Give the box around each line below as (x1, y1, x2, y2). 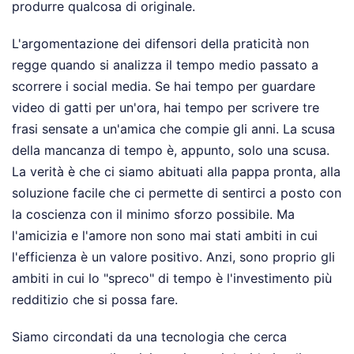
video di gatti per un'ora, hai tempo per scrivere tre (12, 99, 319, 115)
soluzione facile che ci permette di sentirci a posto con (12, 184, 341, 201)
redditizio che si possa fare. (12, 291, 178, 307)
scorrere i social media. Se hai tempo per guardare (12, 77, 315, 94)
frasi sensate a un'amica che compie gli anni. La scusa (12, 120, 335, 137)
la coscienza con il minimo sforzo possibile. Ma (12, 205, 295, 222)
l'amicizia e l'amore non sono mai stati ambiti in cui (12, 227, 318, 243)
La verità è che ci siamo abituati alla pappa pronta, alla (12, 163, 341, 179)
